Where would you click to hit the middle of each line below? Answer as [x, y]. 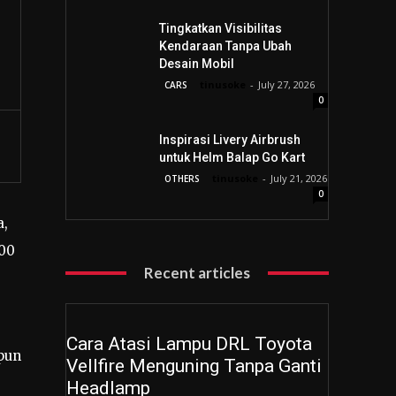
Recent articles [198, 273]
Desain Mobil [196, 64]
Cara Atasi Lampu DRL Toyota [190, 344]
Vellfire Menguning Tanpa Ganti [194, 366]
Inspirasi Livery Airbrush [229, 140]
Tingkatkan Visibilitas [220, 28]
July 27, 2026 [286, 84]
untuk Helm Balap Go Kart [232, 157]
